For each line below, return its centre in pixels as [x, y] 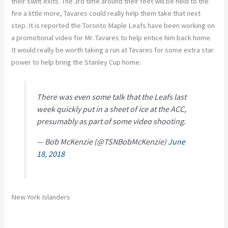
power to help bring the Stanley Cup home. [76, 62]
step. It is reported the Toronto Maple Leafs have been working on [113, 26]
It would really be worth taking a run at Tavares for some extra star [113, 50]
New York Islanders [41, 197]
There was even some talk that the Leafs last [111, 97]
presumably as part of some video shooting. [111, 121]
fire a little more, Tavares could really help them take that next [106, 13]
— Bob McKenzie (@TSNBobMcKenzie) [102, 142]
